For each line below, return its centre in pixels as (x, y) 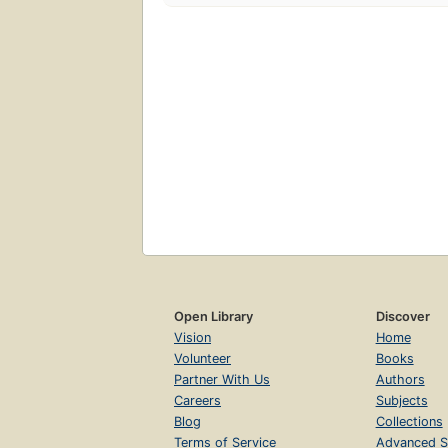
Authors (400, 379)
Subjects (401, 400)
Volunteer (202, 358)
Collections (409, 421)
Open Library (213, 316)
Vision (192, 337)
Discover (402, 316)
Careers (197, 400)
